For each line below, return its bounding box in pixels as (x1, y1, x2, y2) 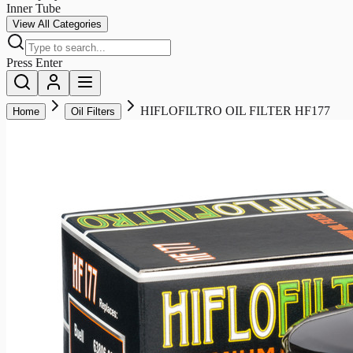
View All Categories (13, 17, 102, 30)
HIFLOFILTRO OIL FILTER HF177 (140, 103, 330, 117)
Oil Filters (71, 105, 115, 117)
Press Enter (6, 55, 62, 69)
